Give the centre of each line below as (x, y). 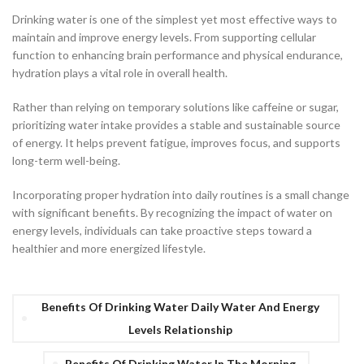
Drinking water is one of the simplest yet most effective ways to (175, 19)
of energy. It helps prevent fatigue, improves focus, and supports (176, 143)
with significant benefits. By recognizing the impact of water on (172, 213)
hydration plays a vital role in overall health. (120, 73)
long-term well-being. (66, 161)
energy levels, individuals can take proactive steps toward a (162, 231)
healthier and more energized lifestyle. (109, 249)
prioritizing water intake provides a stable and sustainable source (176, 125)
